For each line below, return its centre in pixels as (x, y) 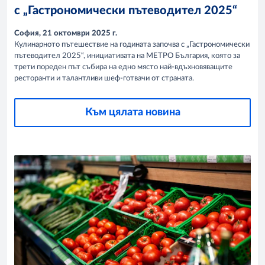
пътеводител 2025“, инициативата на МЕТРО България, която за (127, 56)
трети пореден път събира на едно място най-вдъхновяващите (123, 67)
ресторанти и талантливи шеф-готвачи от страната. (104, 78)
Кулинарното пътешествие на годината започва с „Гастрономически (132, 44)
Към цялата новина (132, 112)
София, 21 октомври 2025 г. (66, 33)
